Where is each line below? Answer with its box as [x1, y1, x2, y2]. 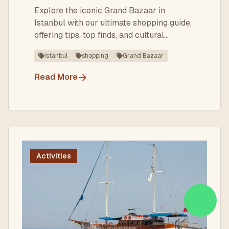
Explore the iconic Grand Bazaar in [34, 5, 165, 16]
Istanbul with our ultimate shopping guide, [34, 17, 192, 28]
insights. [34, 42, 64, 53]
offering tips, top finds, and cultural [34, 30, 164, 40]
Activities [36, 151, 71, 161]
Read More [34, 72, 78, 82]
